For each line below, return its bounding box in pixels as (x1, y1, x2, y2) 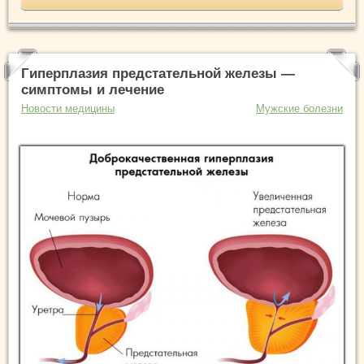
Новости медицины (21, 102, 115, 115)
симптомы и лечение (21, 82, 164, 98)
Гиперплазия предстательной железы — (21, 66, 295, 82)
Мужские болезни (256, 102, 343, 115)
